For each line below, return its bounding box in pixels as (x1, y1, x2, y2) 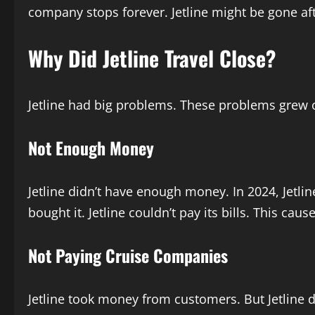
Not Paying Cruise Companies (28, 242, 228, 268)
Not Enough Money (28, 134, 154, 160)
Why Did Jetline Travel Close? (28, 41, 276, 74)
